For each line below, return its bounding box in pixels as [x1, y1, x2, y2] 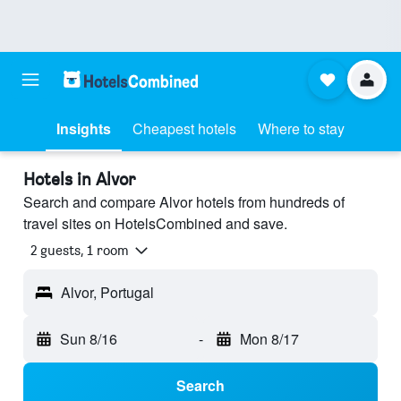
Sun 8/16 [60, 328, 117, 350]
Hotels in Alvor [23, 168, 135, 190]
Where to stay [258, 118, 345, 139]
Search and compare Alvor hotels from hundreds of [23, 192, 345, 212]
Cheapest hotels [132, 118, 236, 139]
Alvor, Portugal [61, 282, 154, 303]
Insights [56, 118, 111, 139]
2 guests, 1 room [30, 242, 129, 260]
